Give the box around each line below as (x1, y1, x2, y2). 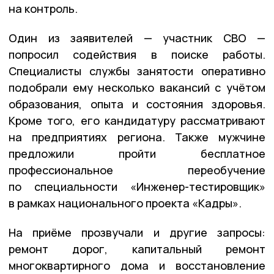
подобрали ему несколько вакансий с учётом (9, 80, 265, 95)
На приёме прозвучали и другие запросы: (9, 224, 265, 240)
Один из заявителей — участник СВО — (9, 30, 265, 45)
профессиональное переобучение (9, 162, 265, 177)
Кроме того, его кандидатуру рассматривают (9, 113, 265, 128)
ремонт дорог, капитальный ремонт (9, 241, 265, 256)
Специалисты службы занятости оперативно (9, 63, 265, 78)
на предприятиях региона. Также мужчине (9, 129, 265, 144)
